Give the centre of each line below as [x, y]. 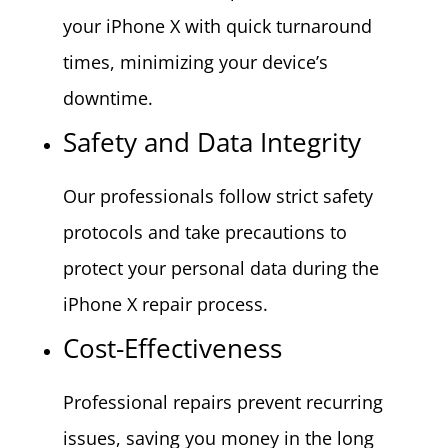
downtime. [107, 97]
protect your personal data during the [220, 267]
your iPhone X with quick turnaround [217, 25]
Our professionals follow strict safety [217, 195]
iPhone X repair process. [165, 303]
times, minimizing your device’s [195, 61]
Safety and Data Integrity [211, 141]
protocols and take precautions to [204, 231]
